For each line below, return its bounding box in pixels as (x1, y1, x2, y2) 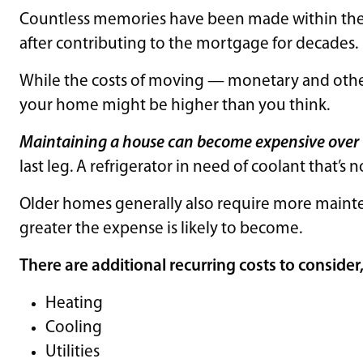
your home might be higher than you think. (19, 96, 333, 114)
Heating (45, 294, 103, 312)
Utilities (45, 343, 100, 361)
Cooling (45, 318, 102, 336)
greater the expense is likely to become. (19, 220, 302, 237)
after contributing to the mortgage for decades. (19, 35, 361, 53)
